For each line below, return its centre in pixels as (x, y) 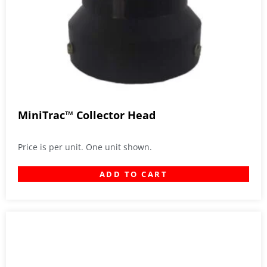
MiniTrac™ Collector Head (87, 115)
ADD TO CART (133, 174)
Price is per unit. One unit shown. (85, 147)
